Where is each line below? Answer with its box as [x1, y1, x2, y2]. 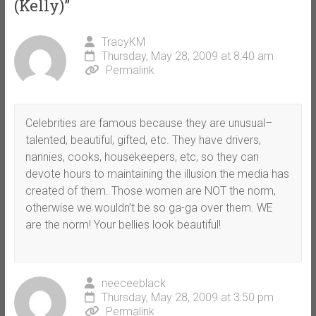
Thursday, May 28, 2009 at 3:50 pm [101, 291, 274, 305]
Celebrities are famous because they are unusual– [25, 116, 272, 130]
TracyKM [101, 35, 145, 49]
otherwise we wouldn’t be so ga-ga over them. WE [25, 201, 273, 215]
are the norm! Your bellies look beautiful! [25, 218, 221, 232]
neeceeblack [101, 276, 166, 291]
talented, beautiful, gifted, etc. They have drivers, [25, 133, 261, 147]
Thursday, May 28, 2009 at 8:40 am [101, 49, 274, 63]
